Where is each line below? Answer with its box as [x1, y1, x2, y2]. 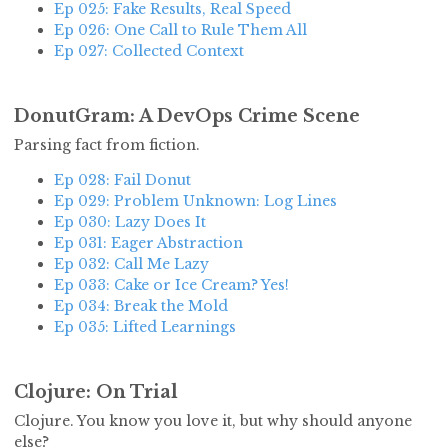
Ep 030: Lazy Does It [54, 213, 206, 232]
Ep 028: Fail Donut [54, 171, 191, 190]
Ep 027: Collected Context [54, 42, 244, 61]
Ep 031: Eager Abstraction [54, 234, 243, 253]
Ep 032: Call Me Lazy [54, 255, 209, 274]
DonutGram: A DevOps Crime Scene [14, 105, 360, 128]
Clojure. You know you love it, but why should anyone [14, 412, 412, 431]
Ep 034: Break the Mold [54, 297, 228, 316]
